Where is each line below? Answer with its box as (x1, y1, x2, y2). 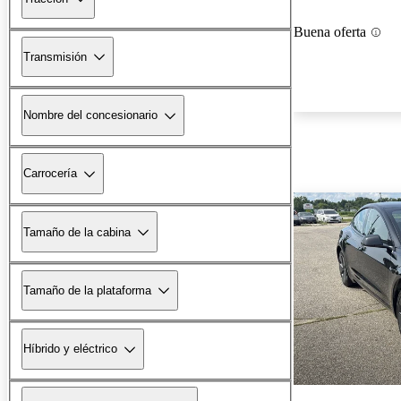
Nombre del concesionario (23, 108, 158, 123)
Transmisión (23, 49, 87, 64)
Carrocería (23, 166, 77, 181)
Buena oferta (294, 24, 366, 40)
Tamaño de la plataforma (23, 283, 151, 297)
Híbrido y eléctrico (23, 342, 117, 356)
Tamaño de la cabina (23, 225, 131, 239)
